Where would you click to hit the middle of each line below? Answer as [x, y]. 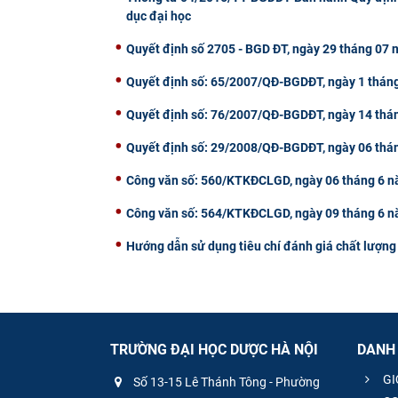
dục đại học [159, 16]
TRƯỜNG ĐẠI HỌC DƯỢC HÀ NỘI [214, 350]
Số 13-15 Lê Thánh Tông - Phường [225, 382]
